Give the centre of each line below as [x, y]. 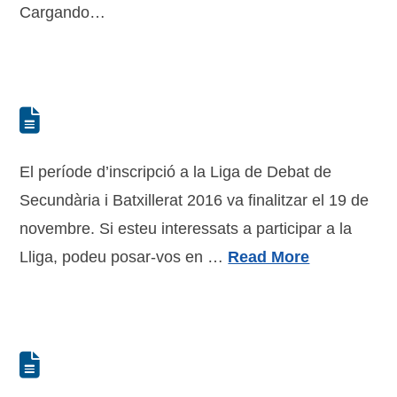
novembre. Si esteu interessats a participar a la [186, 229]
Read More [269, 257]
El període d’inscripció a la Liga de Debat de [176, 172]
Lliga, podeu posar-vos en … [124, 257]
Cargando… [63, 12]
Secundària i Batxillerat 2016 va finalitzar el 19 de [195, 200]
